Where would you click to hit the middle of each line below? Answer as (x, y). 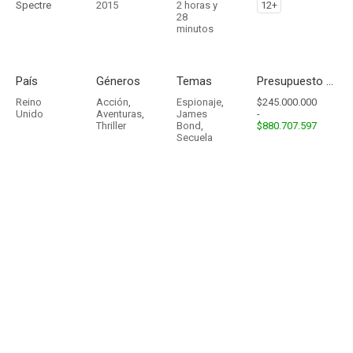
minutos (195, 29)
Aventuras (119, 114)
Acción (112, 102)
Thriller (111, 126)
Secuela (195, 137)
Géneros (118, 81)
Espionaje (199, 102)
